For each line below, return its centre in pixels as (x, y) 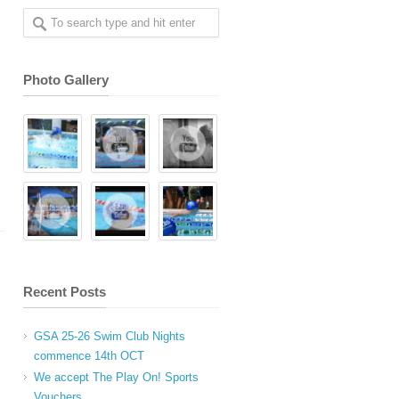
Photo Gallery (66, 80)
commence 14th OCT (89, 356)
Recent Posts (65, 292)
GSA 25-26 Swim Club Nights (110, 336)
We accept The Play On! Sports (116, 377)
